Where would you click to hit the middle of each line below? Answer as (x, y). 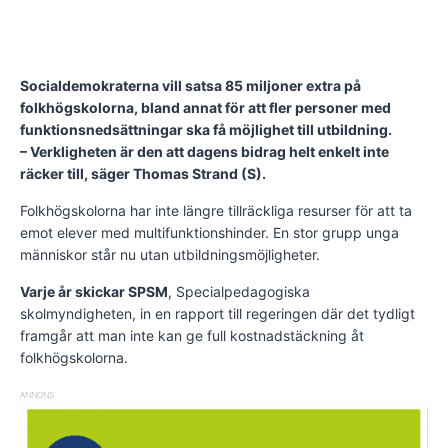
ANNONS (37, 394)
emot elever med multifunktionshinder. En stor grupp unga (209, 232)
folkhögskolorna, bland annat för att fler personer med (205, 107)
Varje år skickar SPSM (94, 291)
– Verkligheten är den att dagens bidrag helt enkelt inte (204, 151)
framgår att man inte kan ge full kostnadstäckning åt (192, 335)
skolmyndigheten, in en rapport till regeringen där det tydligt (217, 313)
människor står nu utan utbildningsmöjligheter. (170, 254)
